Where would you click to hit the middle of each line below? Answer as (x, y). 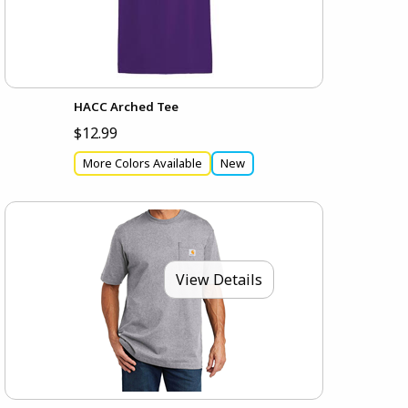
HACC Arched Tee (127, 107)
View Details (219, 280)
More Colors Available (143, 163)
